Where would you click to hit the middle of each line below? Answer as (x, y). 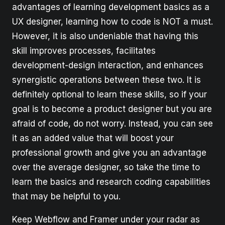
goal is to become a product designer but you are (112, 109)
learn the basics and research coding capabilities (111, 182)
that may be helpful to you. (66, 197)
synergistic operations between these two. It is (106, 80)
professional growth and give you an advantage (109, 153)
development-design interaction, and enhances (108, 66)
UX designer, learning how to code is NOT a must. (113, 22)
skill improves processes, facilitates (84, 51)
